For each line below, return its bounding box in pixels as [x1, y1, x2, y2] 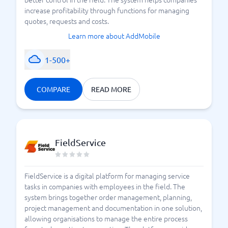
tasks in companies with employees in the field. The [24, 181, 185, 191]
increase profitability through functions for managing [24, 5, 189, 15]
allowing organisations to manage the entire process [24, 213, 188, 223]
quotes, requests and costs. [24, 16, 109, 26]
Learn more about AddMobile [68, 31, 160, 41]
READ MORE [91, 84, 131, 94]
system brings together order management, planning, [24, 192, 192, 202]
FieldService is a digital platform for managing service [24, 170, 190, 181]
